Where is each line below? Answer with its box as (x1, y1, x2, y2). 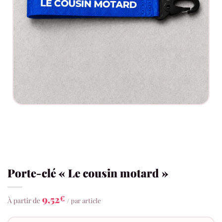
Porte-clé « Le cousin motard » (7, 166, 168, 181)
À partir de (7, 196, 40, 206)
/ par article (67, 196, 101, 205)
